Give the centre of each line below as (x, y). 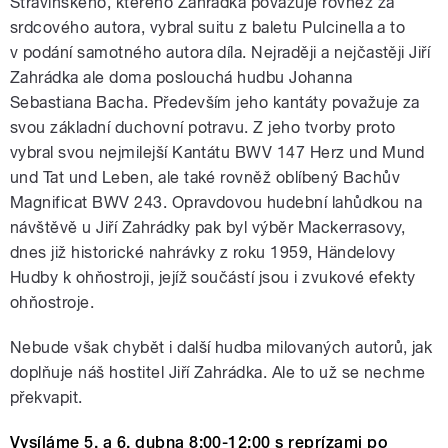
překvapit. (46, 398)
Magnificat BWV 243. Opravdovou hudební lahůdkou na (216, 203)
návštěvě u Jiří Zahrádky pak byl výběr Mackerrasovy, (208, 228)
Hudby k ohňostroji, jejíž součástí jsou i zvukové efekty (213, 278)
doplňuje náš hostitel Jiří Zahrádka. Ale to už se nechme (218, 373)
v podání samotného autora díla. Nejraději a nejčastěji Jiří (220, 53)
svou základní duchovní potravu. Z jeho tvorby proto (203, 128)
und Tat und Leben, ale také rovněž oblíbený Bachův (205, 178)
